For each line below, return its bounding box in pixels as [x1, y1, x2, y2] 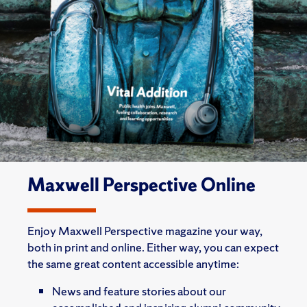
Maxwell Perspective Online [27, 173, 256, 197]
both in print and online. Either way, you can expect [27, 239, 279, 256]
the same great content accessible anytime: [27, 256, 239, 272]
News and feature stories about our [52, 283, 226, 299]
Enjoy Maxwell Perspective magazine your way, [27, 223, 262, 239]
